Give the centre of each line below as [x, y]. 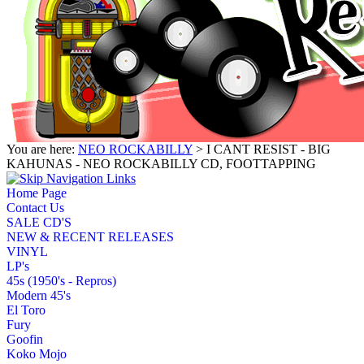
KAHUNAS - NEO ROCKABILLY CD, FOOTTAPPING [161, 163]
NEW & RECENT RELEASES [90, 236]
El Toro [26, 310]
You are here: [42, 149]
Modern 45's [39, 295]
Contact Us [35, 207]
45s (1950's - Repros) [61, 280]
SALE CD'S [39, 222]
